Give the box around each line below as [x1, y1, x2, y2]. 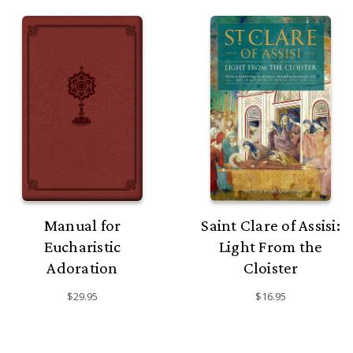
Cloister [243, 258, 299, 278]
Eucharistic [43, 237, 121, 257]
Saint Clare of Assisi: [201, 216, 340, 236]
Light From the [218, 237, 323, 257]
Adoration [46, 258, 118, 278]
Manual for [43, 216, 121, 236]
